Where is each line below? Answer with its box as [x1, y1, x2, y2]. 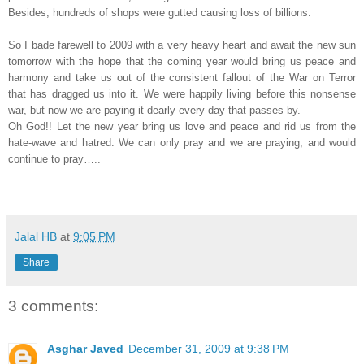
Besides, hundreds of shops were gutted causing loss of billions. [8, 6, 311, 19]
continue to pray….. [8, 153, 101, 166]
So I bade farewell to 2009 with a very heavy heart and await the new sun [8, 39, 356, 52]
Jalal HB [15, 230, 57, 244]
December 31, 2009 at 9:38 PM [128, 341, 289, 355]
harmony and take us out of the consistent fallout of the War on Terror [8, 71, 356, 84]
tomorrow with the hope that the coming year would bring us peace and [8, 55, 356, 68]
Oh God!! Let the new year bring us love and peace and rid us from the [8, 120, 356, 133]
